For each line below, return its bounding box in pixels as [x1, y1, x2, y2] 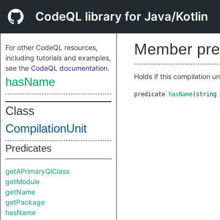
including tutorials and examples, [5, 54, 111, 62]
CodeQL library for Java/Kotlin [35, 9, 208, 24]
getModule [5, 177, 40, 186]
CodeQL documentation [31, 64, 108, 72]
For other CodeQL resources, [5, 43, 98, 52]
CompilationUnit [5, 122, 87, 135]
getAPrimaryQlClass [5, 167, 69, 175]
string [196, 91, 217, 98]
